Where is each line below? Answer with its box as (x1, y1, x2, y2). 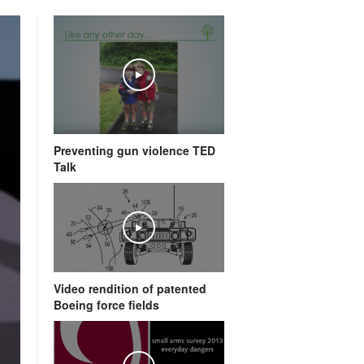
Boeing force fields (54, 296, 159, 313)
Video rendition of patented (54, 279, 206, 297)
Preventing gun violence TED (54, 141, 215, 158)
